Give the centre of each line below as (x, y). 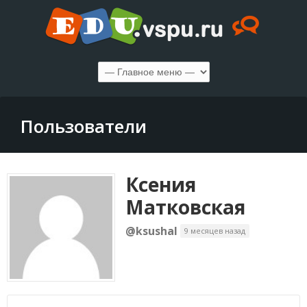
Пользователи (84, 126)
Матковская (185, 207)
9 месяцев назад (215, 231)
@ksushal (151, 231)
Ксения (161, 184)
